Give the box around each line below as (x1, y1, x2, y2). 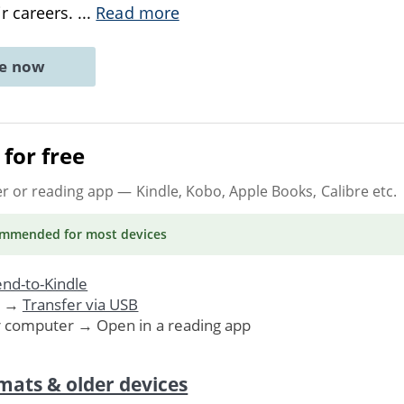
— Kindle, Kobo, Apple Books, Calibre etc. (114, 180, 397, 201)
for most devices (60, 225, 168, 243)
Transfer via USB (22, 293, 139, 315)
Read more (96, 2, 179, 23)
